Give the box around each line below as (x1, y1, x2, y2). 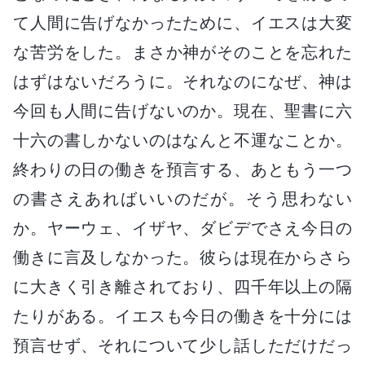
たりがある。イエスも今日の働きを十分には (13, 306, 352, 326)
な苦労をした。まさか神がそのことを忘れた (13, 42, 352, 62)
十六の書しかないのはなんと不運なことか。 (13, 130, 352, 150)
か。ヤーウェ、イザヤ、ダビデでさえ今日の (13, 218, 352, 238)
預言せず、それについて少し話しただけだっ (13, 335, 352, 355)
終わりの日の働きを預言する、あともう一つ (13, 159, 352, 179)
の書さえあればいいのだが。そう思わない (13, 188, 352, 209)
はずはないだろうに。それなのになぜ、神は (13, 71, 352, 91)
